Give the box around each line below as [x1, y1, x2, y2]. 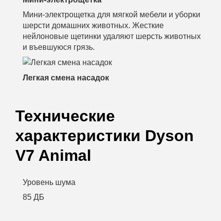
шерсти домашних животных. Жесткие [23, 21, 164, 30]
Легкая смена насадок [23, 73, 109, 82]
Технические [15, 107, 115, 125]
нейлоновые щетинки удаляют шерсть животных [23, 32, 201, 40]
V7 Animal [15, 146, 91, 164]
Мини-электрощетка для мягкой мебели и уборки [23, 10, 200, 19]
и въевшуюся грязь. [23, 42, 95, 51]
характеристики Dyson [15, 126, 194, 145]
